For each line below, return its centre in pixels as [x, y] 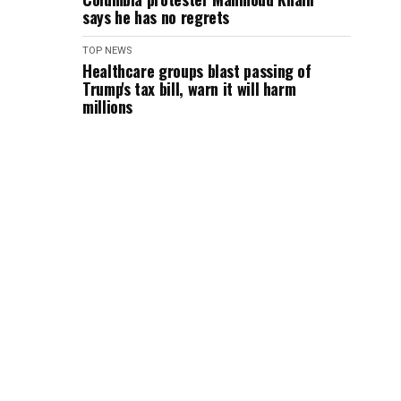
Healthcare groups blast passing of [197, 71]
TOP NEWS [107, 51]
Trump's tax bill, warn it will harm [189, 89]
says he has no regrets [156, 17]
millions [108, 107]
